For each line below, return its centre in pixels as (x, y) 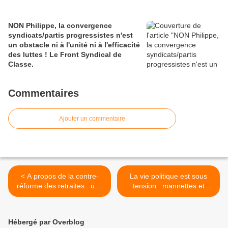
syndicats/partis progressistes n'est (62, 35)
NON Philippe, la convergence (60, 26)
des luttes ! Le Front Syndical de (65, 55)
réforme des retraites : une (60, 186)
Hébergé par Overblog (46, 222)
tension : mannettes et (168, 186)
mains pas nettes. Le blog (168, 196)
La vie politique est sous (168, 176)
